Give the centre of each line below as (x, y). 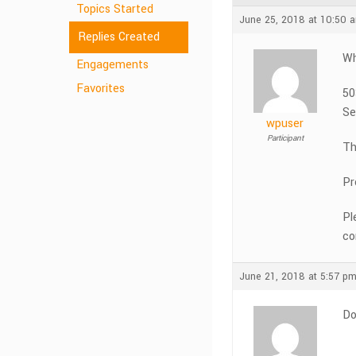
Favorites (101, 89)
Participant (285, 138)
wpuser (285, 124)
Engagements (112, 65)
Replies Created (119, 37)
